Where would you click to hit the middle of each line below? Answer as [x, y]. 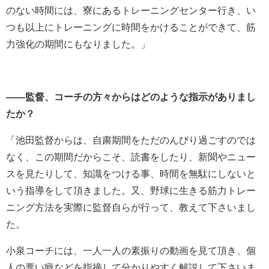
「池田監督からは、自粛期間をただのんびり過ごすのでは [131, 141]
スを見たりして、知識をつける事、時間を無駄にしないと [131, 174]
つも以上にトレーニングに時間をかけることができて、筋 [131, 28]
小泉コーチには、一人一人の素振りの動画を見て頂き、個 [131, 251]
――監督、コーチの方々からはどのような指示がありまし [131, 97]
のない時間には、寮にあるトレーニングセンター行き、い [131, 11]
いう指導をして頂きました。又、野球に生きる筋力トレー [131, 191]
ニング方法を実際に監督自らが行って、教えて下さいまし [131, 208]
